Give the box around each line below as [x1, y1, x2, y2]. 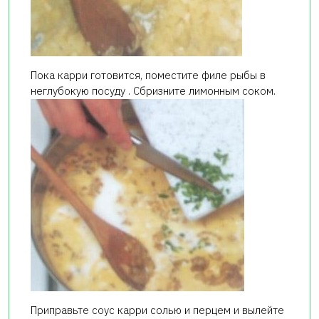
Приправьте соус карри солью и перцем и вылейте [31, 303, 284, 318]
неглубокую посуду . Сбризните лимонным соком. [31, 84, 276, 98]
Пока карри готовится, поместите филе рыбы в [31, 68, 266, 83]
